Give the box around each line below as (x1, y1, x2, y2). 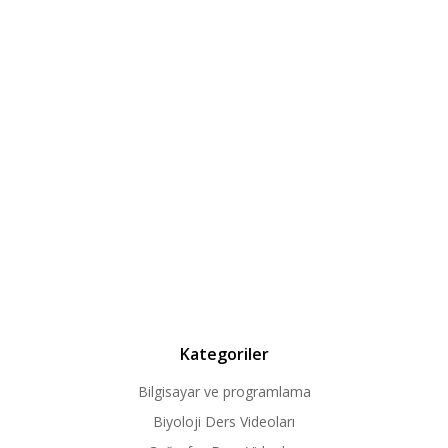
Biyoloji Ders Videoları (153, 411, 295, 431)
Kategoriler (179, 342, 269, 365)
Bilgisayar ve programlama (137, 381, 311, 401)
